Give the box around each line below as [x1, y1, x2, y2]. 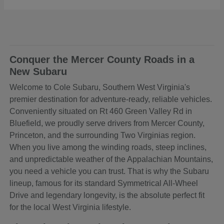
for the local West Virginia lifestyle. [9, 203, 131, 212]
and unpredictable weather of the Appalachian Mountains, [9, 155, 213, 164]
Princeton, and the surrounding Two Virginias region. [9, 131, 196, 140]
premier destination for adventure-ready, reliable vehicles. [9, 95, 212, 104]
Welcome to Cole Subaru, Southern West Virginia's [9, 83, 190, 92]
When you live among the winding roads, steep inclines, [9, 143, 207, 152]
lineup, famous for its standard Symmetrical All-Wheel [9, 179, 198, 188]
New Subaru [9, 66, 67, 77]
